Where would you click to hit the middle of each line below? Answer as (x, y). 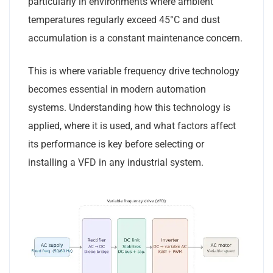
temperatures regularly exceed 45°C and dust (124, 20)
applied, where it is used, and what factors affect (132, 126)
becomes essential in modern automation (117, 89)
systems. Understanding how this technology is (129, 108)
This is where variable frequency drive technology (134, 71)
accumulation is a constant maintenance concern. (135, 38)
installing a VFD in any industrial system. (116, 162)
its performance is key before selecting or (116, 144)
